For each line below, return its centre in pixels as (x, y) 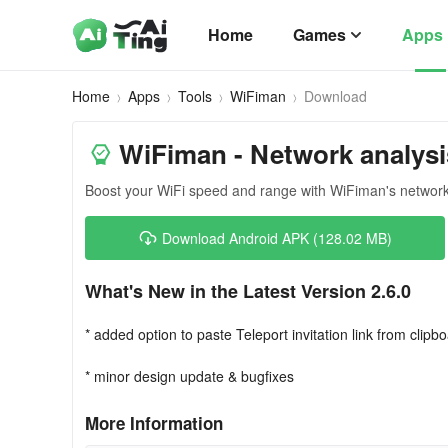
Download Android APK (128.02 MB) (277, 238)
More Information (154, 423)
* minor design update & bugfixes (189, 376)
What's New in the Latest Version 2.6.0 (248, 291)
